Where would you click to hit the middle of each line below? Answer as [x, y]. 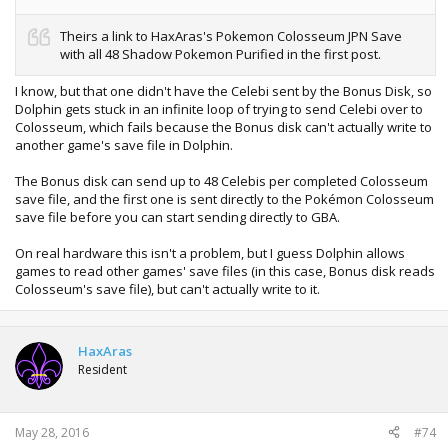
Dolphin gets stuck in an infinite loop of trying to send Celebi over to [219, 109]
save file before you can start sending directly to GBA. [177, 217]
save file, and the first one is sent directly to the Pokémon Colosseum [224, 199]
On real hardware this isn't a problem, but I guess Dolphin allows [210, 253]
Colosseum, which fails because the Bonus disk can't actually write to [223, 127]
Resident [102, 369]
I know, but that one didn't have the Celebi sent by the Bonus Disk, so [223, 91]
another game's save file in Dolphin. [124, 145]
